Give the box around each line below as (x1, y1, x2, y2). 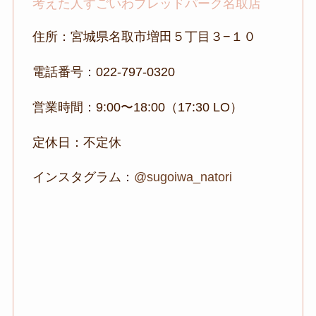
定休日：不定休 (32, 135, 121, 150)
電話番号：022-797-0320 (32, 64, 175, 79)
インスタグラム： (32, 170, 134, 185)
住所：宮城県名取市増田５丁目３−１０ (32, 29, 256, 44)
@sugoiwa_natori (133, 170, 232, 185)
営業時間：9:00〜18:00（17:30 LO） (32, 99, 243, 114)
